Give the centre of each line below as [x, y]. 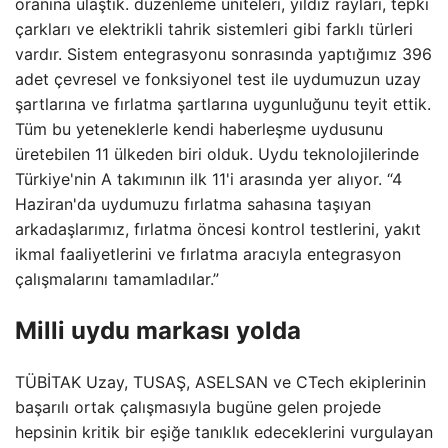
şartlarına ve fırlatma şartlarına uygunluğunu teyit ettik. [223, 104]
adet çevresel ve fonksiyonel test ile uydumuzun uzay [218, 79]
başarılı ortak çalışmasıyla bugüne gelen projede [198, 406]
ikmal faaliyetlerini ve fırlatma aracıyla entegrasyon [208, 254]
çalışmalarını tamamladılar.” [117, 279]
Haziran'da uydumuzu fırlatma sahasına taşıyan [193, 204]
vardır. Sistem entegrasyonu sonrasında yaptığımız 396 [223, 54]
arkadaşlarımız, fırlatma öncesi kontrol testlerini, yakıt [218, 229]
